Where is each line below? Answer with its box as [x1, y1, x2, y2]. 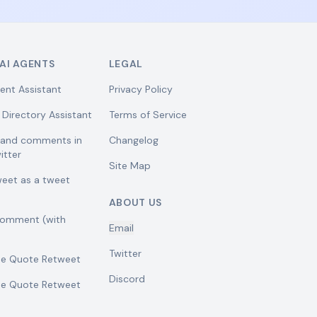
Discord [108, 272, 145, 285]
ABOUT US [108, 196, 163, 209]
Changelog [108, 134, 158, 146]
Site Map [108, 159, 151, 172]
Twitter [108, 247, 142, 260]
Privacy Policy [108, 83, 173, 96]
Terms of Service [108, 108, 187, 121]
